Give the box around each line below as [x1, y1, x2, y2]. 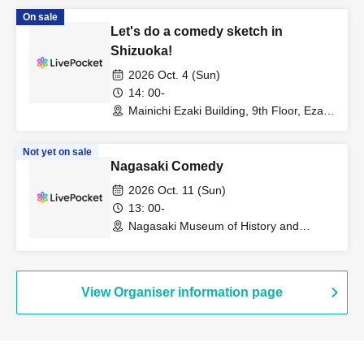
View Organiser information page [81, 285, 283, 300]
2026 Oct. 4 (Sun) [128, 68, 220, 82]
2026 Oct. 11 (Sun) [128, 184, 226, 197]
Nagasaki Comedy [110, 159, 223, 174]
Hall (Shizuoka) [128, 119, 206, 132]
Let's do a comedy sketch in [110, 24, 283, 39]
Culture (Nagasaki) [128, 234, 225, 248]
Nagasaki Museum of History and [128, 219, 299, 233]
